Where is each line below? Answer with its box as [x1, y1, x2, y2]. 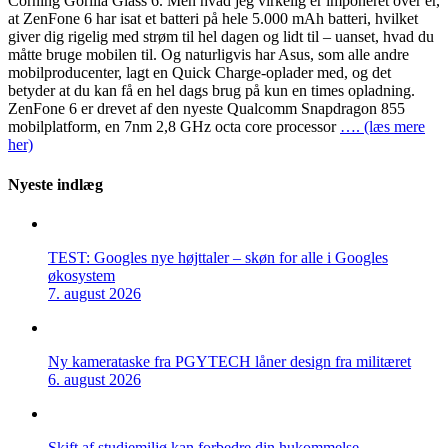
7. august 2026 [48, 284, 141, 302]
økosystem [48, 266, 115, 284]
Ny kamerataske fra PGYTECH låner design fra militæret [48, 352, 411, 370]
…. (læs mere [340, 118, 425, 136]
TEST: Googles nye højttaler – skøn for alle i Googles [48, 248, 388, 266]
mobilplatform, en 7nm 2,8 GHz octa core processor [8, 118, 340, 136]
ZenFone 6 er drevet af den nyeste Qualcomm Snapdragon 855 [8, 100, 405, 118]
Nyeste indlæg [8, 175, 103, 193]
